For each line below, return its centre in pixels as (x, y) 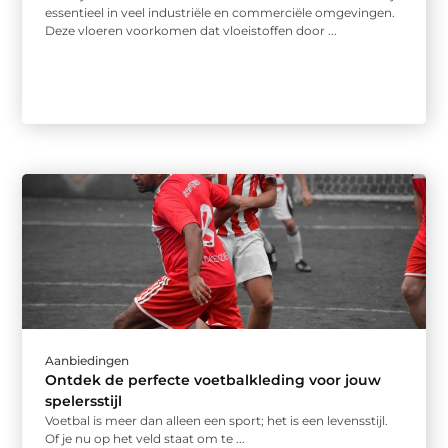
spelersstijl (84, 401)
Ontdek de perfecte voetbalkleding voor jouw (213, 380)
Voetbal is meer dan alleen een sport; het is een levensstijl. (217, 421)
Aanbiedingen (87, 361)
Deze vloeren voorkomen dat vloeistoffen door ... (191, 31)
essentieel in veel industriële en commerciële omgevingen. (220, 13)
